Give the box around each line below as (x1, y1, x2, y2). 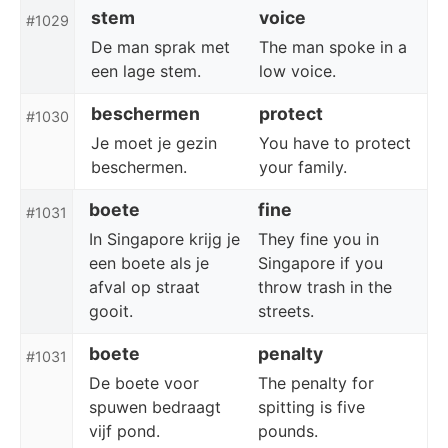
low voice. (259, 61, 336, 81)
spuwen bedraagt (89, 397, 221, 417)
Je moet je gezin (91, 133, 217, 153)
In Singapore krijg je (89, 229, 240, 249)
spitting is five (258, 397, 365, 417)
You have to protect (259, 133, 411, 153)
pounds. (258, 421, 318, 441)
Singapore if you (258, 253, 383, 273)
